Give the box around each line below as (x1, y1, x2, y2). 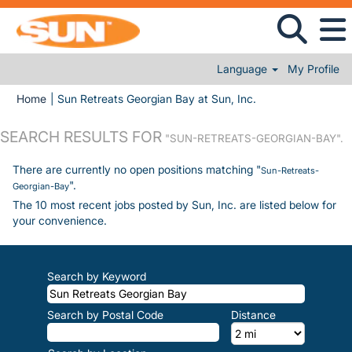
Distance (230, 308, 276, 321)
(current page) (255, 91, 328, 104)
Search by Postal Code (47, 308, 163, 321)
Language (217, 62, 271, 75)
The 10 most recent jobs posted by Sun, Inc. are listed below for (13, 198, 336, 211)
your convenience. (13, 214, 107, 227)
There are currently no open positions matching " (13, 163, 261, 176)
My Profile (288, 62, 339, 75)
